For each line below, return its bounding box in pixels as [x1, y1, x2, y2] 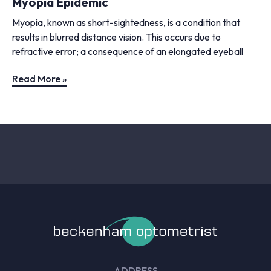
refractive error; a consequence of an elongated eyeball [12, 45, 243, 57]
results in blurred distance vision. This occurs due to [12, 30, 221, 43]
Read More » [12, 72, 67, 85]
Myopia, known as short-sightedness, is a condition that [12, 16, 240, 28]
